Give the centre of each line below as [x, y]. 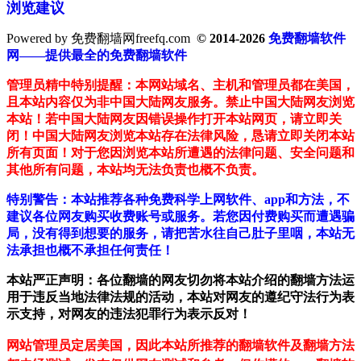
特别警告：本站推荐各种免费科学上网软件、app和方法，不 [178, 200]
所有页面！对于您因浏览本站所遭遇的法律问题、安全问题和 [180, 153]
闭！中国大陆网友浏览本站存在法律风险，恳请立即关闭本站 [180, 136]
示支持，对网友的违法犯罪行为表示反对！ [129, 314]
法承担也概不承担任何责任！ [90, 251]
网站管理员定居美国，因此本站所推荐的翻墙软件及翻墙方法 [180, 346]
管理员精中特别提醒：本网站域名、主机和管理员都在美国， [180, 85]
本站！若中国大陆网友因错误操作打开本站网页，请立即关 [174, 119]
